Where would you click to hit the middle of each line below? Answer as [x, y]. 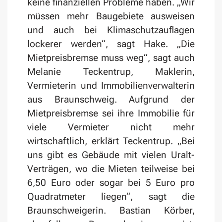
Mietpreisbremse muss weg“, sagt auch [111, 58]
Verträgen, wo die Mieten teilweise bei [111, 169]
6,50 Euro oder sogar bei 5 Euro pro [111, 183]
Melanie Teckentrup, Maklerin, [111, 72]
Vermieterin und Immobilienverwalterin [111, 86]
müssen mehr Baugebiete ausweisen [111, 16]
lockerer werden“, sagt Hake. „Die [111, 44]
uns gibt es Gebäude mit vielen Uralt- [111, 155]
